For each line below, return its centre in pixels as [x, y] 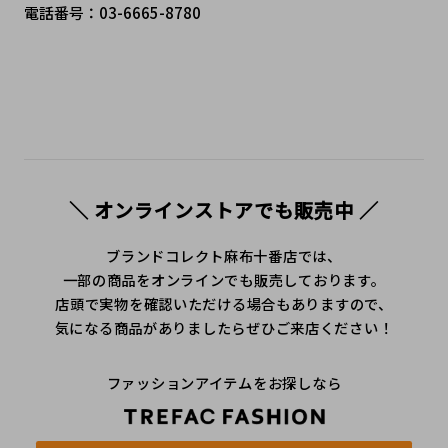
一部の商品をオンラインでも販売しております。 [224, 280]
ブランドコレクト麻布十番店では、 [224, 256]
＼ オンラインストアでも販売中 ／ [224, 210]
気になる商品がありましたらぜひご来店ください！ [224, 328]
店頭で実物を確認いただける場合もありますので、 [224, 304]
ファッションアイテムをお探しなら [224, 383]
